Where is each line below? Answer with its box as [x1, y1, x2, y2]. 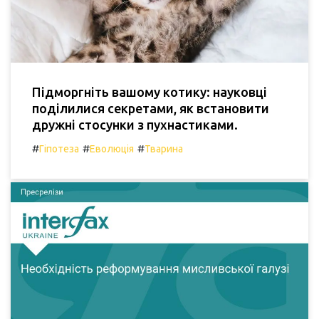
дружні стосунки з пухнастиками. [32, 117, 238, 132]
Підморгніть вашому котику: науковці [32, 85, 267, 100]
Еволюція [90, 143, 134, 155]
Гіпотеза [39, 143, 79, 155]
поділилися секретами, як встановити [32, 101, 269, 116]
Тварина [145, 143, 183, 155]
